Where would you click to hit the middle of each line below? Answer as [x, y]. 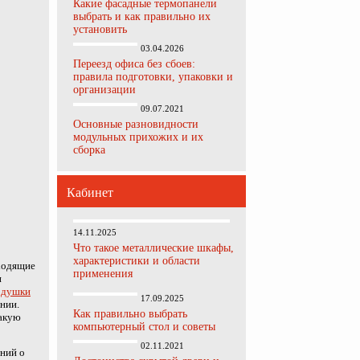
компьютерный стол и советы [144, 327]
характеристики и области [137, 261]
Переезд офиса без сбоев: [134, 64]
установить [100, 29]
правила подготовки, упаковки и [153, 77]
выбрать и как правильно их [142, 16]
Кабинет [90, 192]
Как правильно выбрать [130, 314]
